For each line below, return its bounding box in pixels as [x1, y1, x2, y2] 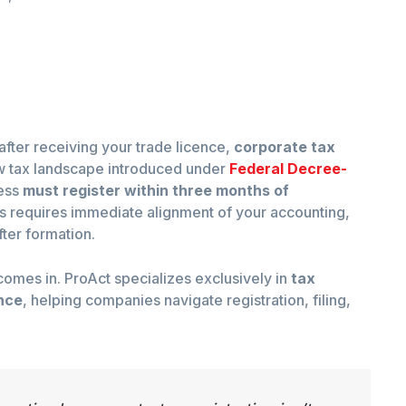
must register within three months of [23, 181, 289, 200]
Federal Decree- [229, 159, 347, 179]
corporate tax [234, 138, 335, 157]
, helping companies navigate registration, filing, [23, 291, 351, 310]
